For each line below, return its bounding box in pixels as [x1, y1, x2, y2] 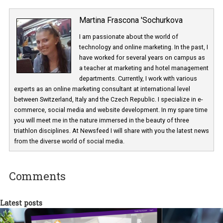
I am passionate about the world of [88, 135, 199, 144]
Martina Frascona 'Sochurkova [88, 116, 204, 127]
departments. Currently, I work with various [88, 182, 220, 191]
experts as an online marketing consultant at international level [15, 193, 212, 202]
